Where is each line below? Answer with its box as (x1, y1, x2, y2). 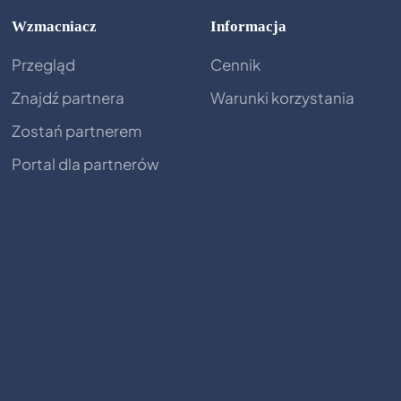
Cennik (209, 55, 260, 75)
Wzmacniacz (12, 18, 98, 36)
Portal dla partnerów (12, 154, 160, 175)
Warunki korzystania (209, 88, 354, 108)
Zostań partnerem (12, 121, 142, 141)
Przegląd (12, 55, 76, 75)
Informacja (209, 18, 286, 36)
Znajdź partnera (12, 88, 125, 108)
